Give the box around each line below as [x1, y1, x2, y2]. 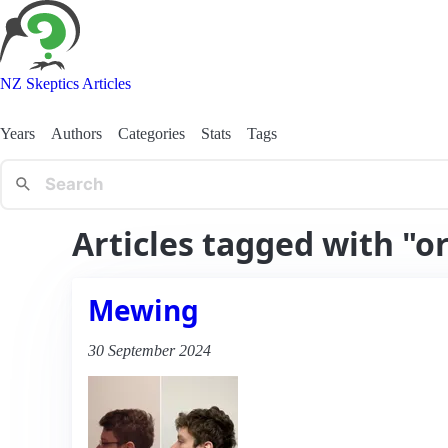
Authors [51, 124, 102, 142]
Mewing [88, 290, 199, 329]
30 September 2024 [88, 341, 211, 359]
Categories [118, 124, 185, 142]
